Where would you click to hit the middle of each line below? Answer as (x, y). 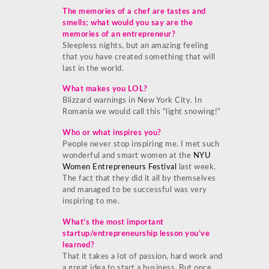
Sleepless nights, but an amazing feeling (135, 46)
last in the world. (93, 68)
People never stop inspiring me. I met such (141, 145)
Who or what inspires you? (112, 133)
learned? (78, 245)
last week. (196, 168)
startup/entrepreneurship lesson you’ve (136, 234)
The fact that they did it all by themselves (139, 179)
